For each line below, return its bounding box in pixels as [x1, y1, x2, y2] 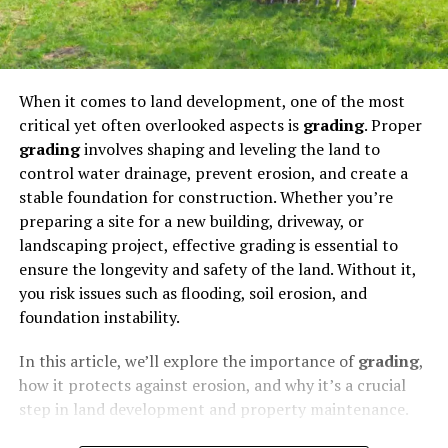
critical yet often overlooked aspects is [18, 113, 303, 136]
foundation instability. [18, 305, 180, 328]
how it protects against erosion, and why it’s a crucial [18, 373, 406, 396]
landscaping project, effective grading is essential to [18, 233, 398, 256]
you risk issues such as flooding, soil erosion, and [18, 281, 367, 304]
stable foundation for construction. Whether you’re [18, 185, 393, 208]
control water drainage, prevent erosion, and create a [18, 161, 408, 184]
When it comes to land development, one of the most [18, 89, 405, 112]
